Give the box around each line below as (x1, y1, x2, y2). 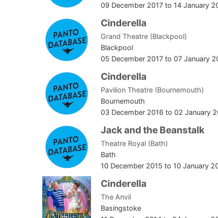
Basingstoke (101, 204, 141, 213)
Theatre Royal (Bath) (101, 139, 168, 148)
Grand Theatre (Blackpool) (101, 32, 187, 41)
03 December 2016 (101, 108, 163, 117)
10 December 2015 (101, 162, 163, 170)
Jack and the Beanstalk (101, 124, 204, 136)
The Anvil (101, 193, 131, 201)
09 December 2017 (101, 1, 163, 10)
